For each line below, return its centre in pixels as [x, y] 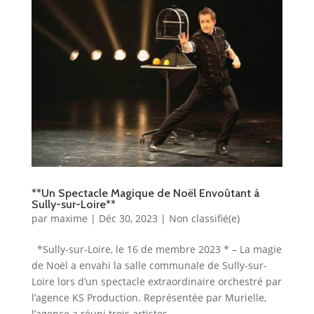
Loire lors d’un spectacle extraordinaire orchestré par [156, 281]
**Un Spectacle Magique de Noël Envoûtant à [145, 193]
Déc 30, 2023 [128, 218]
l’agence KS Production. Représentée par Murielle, [149, 297]
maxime [69, 218]
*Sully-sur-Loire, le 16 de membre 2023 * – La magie [156, 249]
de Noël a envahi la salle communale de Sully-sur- [149, 265]
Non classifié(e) [204, 218]
